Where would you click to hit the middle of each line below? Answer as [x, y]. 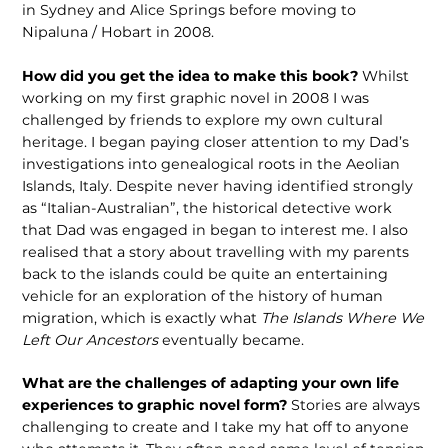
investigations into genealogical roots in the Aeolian [211, 163]
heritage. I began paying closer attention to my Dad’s [216, 141]
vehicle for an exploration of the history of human [203, 295]
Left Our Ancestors [92, 339]
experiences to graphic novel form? [157, 405]
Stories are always [356, 405]
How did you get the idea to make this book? [192, 75]
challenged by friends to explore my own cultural [203, 119]
